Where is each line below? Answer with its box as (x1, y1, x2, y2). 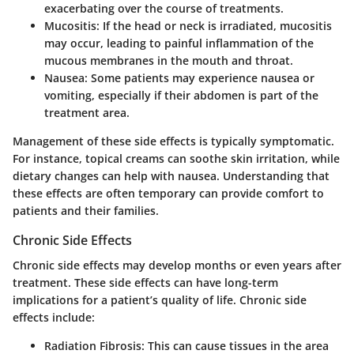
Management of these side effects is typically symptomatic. (13, 133, 334, 149)
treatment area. (44, 104, 130, 120)
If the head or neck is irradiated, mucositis (100, 17, 332, 33)
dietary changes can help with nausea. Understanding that (13, 168, 330, 183)
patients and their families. (13, 202, 159, 218)
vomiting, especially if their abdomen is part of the (44, 87, 318, 103)
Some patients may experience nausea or (88, 70, 314, 85)
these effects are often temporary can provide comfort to (13, 185, 324, 201)
